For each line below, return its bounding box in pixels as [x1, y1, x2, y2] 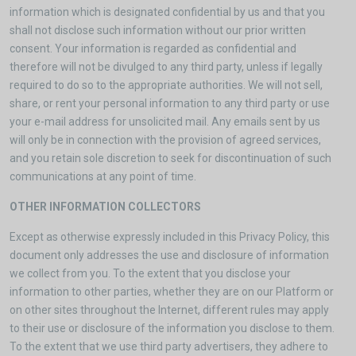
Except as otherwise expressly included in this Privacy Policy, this [10, 230, 330, 243]
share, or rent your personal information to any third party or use [10, 97, 330, 110]
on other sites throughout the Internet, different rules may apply [10, 304, 329, 316]
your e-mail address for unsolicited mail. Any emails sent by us [10, 115, 320, 128]
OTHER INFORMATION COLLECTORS [10, 200, 201, 213]
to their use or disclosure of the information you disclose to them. [10, 322, 335, 335]
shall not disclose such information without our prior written [10, 24, 306, 37]
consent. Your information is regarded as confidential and [10, 42, 296, 55]
